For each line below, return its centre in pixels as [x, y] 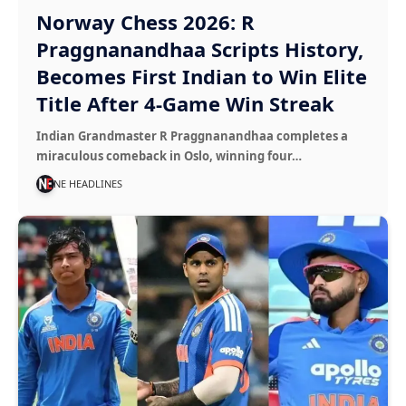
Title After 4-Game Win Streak [186, 103]
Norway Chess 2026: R [146, 21]
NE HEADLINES [88, 183]
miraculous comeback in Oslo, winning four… [169, 155]
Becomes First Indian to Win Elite [202, 76]
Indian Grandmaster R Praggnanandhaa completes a [193, 135]
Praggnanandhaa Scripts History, [200, 48]
